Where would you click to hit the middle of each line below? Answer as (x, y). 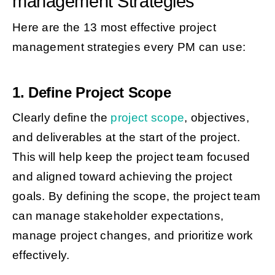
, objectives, (217, 118)
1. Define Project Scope (91, 93)
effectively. (41, 255)
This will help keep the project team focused (131, 157)
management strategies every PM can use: (129, 47)
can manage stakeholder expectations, (118, 216)
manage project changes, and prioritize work (133, 236)
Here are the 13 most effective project (114, 28)
